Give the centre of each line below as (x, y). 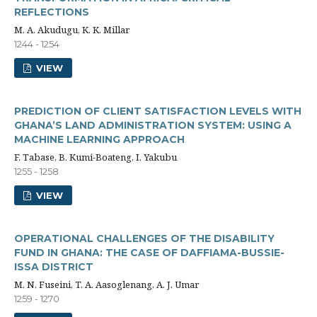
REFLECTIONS (52, 12)
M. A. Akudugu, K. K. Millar (72, 30)
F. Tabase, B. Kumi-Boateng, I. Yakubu (96, 157)
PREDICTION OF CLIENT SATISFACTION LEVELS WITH (158, 111)
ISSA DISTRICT (54, 267)
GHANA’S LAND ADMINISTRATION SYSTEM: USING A (153, 125)
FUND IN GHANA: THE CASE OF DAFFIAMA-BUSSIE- (149, 253)
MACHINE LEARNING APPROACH (99, 139)
